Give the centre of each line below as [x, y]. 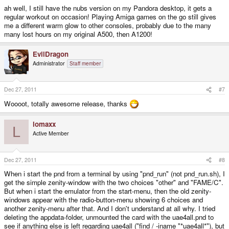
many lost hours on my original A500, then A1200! [78, 34]
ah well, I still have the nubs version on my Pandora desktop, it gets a [108, 8]
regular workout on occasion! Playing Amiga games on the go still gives [110, 16]
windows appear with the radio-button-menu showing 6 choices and [104, 200]
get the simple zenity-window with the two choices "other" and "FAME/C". [114, 182]
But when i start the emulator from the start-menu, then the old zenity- [108, 191]
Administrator [49, 63]
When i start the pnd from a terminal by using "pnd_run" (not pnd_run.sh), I [114, 174]
